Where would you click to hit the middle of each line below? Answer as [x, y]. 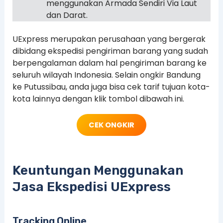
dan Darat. [67, 15]
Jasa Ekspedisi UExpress [91, 187]
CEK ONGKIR [111, 125]
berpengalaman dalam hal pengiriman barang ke [109, 63]
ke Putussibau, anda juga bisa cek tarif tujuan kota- [111, 87]
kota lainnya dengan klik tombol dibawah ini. [98, 99]
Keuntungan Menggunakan [98, 170]
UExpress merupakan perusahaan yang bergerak [109, 39]
